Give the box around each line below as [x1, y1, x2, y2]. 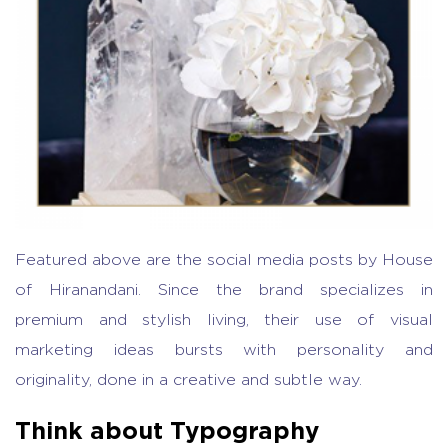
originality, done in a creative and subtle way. [15, 371, 362, 388]
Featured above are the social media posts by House [15, 251, 433, 268]
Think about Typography [15, 416, 319, 443]
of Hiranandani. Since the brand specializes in [15, 281, 433, 298]
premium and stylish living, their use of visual [15, 311, 433, 328]
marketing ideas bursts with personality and [15, 341, 433, 358]
